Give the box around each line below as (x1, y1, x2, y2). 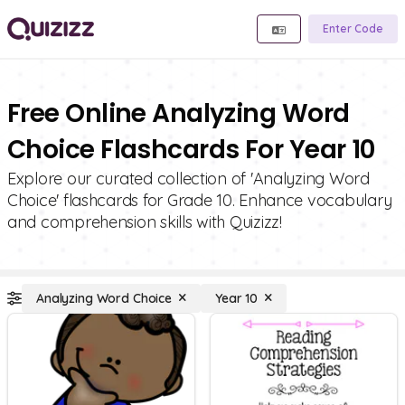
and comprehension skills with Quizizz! (7, 212, 282, 232)
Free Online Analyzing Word (7, 96, 350, 131)
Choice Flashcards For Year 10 (7, 132, 375, 167)
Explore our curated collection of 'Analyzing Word (7, 168, 370, 189)
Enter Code (323, 22, 383, 35)
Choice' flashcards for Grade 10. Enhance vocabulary (7, 190, 392, 211)
